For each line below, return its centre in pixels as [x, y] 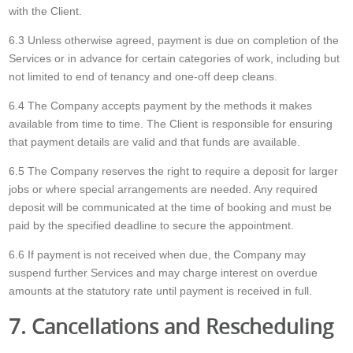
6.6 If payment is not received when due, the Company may [158, 255]
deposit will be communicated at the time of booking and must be [171, 207]
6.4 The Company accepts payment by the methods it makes [161, 106]
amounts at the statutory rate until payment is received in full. [161, 291]
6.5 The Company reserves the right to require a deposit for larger [174, 171]
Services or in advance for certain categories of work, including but [175, 58]
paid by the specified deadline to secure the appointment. [152, 225]
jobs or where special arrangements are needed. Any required [163, 189]
